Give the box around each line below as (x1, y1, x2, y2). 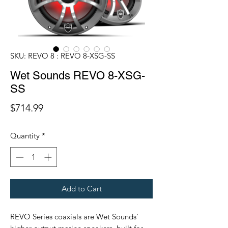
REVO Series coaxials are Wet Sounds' (10, 211, 138, 221)
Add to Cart (61, 183, 102, 193)
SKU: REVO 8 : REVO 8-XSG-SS (10, 51, 115, 61)
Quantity (10, 131, 40, 141)
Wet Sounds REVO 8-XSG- (10, 69, 145, 82)
